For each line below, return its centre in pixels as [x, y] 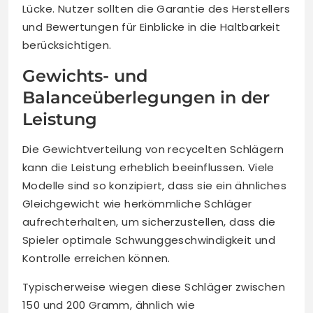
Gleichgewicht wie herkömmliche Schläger [137, 203]
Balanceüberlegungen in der [146, 97]
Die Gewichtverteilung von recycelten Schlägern [153, 149]
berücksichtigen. [67, 45]
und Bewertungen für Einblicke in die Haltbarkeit [152, 27]
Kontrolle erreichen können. [96, 258]
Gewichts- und [85, 75]
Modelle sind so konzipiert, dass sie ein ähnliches [154, 185]
